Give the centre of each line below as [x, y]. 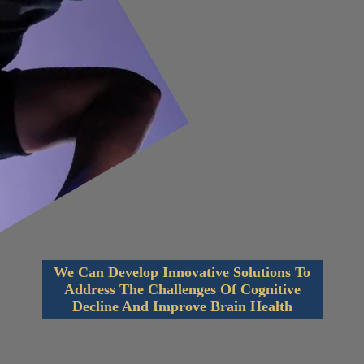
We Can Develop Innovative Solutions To [182, 272]
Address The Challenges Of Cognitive [183, 289]
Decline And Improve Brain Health [183, 306]
